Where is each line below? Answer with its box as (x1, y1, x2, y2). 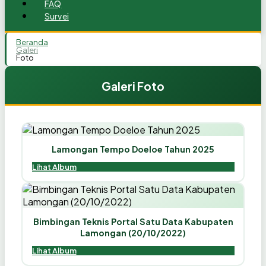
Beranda (16, 36, 48, 47)
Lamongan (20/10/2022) (80, 227, 186, 239)
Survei (45, 11, 69, 21)
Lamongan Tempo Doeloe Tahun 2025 (52, 144, 214, 155)
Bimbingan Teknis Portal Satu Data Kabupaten (33, 216, 233, 227)
